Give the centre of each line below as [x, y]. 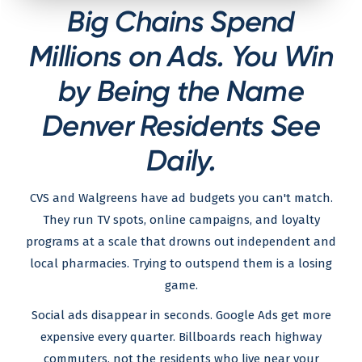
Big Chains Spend [181, 21]
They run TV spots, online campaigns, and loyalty [181, 219]
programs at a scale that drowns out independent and [181, 241]
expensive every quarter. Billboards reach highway [181, 337]
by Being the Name [181, 90]
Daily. [181, 160]
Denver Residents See [181, 125]
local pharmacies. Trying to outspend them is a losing [181, 263]
